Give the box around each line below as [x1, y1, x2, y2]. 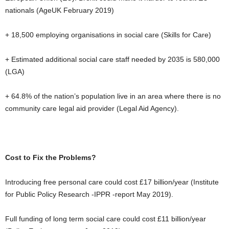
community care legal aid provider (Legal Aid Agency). [5, 104, 179, 112]
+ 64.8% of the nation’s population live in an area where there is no [5, 92, 221, 100]
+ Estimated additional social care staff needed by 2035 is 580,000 [5, 55, 220, 63]
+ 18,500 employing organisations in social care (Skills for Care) [5, 31, 211, 39]
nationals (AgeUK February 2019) [5, 6, 114, 14]
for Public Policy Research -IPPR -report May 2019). [5, 190, 173, 198]
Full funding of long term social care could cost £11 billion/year [5, 215, 206, 223]
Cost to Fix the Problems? [5, 153, 96, 162]
